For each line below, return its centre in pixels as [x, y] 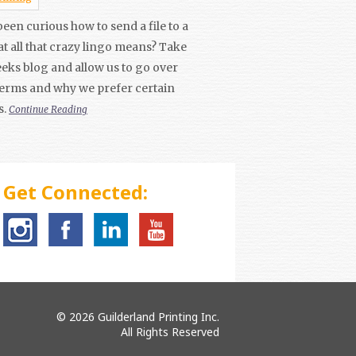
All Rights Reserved [170, 331]
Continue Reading [48, 109]
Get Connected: [75, 192]
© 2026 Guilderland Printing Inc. [138, 316]
